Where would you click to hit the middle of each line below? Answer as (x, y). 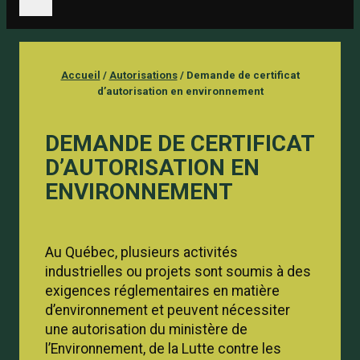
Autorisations (143, 76)
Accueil (80, 76)
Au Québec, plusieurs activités (141, 252)
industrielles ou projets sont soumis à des (178, 271)
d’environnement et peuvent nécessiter (168, 310)
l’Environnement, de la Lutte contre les (163, 348)
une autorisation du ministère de (146, 329)
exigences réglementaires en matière (162, 290)
